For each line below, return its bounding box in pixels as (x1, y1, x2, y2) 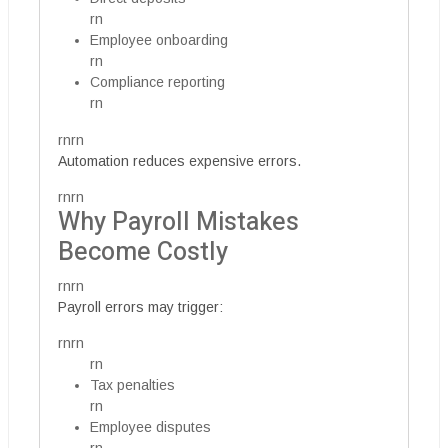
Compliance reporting (90, 74, 225, 90)
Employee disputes (90, 419, 211, 435)
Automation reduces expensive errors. (58, 153, 301, 169)
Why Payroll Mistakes (58, 204, 299, 241)
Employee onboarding (90, 32, 228, 48)
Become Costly (58, 234, 228, 271)
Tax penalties (90, 377, 175, 393)
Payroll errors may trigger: (58, 299, 223, 315)
